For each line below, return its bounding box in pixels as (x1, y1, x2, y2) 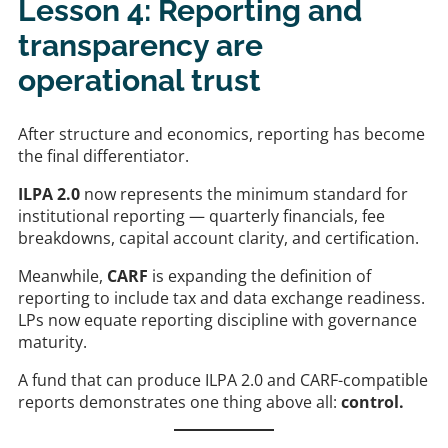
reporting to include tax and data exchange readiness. (18, 286, 425, 309)
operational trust (18, 62, 261, 98)
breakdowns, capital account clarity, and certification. (18, 226, 419, 249)
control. (341, 390, 404, 413)
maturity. (18, 330, 87, 353)
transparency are (18, 27, 263, 63)
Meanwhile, (18, 264, 107, 287)
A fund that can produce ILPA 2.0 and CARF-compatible (18, 368, 428, 391)
